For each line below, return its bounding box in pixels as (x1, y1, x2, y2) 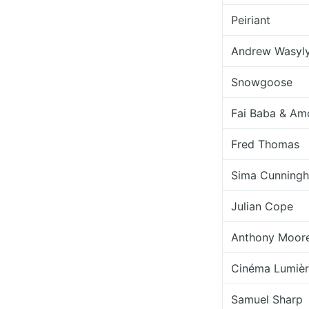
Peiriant (231, 13, 270, 27)
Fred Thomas (231, 137, 299, 151)
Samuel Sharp (231, 292, 303, 306)
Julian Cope (231, 199, 293, 213)
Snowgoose (231, 75, 292, 89)
